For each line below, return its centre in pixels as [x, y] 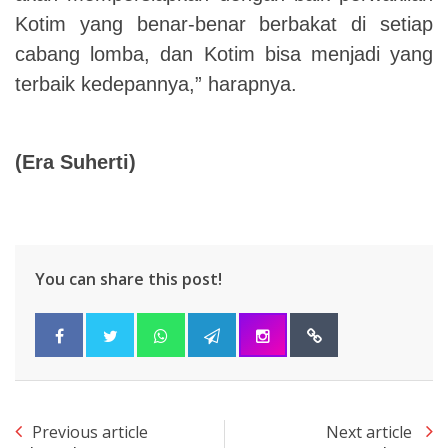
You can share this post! [128, 278]
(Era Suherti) [75, 161]
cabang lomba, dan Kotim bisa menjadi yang [224, 53]
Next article [371, 431]
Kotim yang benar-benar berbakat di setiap [224, 23]
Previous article [90, 431]
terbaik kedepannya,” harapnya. [156, 83]
